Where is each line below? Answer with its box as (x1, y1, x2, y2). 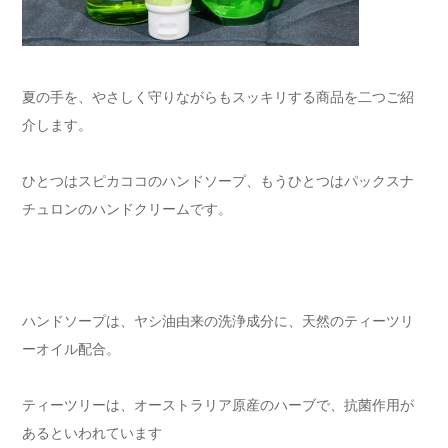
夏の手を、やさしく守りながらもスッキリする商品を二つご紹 (22, 88, 414, 105)
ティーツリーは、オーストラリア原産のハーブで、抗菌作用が (22, 396, 414, 413)
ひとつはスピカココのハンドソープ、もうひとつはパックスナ (22, 172, 414, 189)
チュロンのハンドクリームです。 (22, 200, 232, 217)
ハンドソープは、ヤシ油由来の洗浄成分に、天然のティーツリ (22, 312, 414, 329)
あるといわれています (22, 424, 162, 441)
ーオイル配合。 (22, 340, 120, 357)
